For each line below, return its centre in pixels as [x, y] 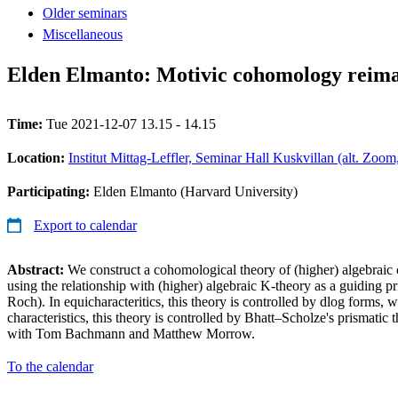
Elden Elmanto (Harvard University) [195, 191]
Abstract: [36, 269]
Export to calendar [85, 225]
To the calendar [50, 366]
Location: [38, 157]
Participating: [50, 191]
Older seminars [85, 12]
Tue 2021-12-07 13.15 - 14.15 [131, 123]
